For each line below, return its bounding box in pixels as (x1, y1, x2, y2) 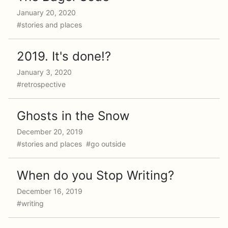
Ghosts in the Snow (17, 108, 130, 123)
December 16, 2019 (17, 187, 82, 195)
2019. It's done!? (17, 49, 111, 64)
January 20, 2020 (17, 8, 76, 17)
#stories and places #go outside (17, 139, 128, 148)
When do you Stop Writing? (17, 168, 174, 183)
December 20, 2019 (17, 127, 83, 136)
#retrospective (17, 80, 68, 89)
